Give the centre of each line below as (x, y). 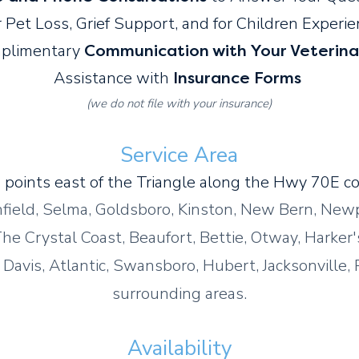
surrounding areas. (179, 294)
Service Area (179, 155)
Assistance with (111, 78)
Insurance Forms (237, 78)
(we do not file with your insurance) (179, 103)
